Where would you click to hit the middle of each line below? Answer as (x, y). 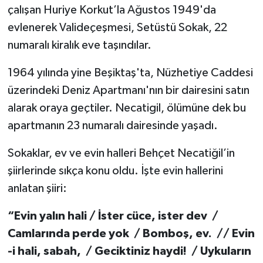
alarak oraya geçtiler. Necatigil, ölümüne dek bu (127, 108)
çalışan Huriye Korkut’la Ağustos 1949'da (112, 10)
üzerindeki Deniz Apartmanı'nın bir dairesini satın (128, 90)
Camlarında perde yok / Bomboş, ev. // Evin (131, 233)
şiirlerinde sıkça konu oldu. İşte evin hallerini (115, 171)
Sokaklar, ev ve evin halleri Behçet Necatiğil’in (121, 153)
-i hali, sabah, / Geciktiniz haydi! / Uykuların (129, 251)
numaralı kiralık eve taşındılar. (79, 45)
